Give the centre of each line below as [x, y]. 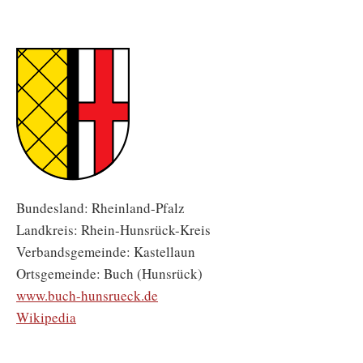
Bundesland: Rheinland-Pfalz [100, 208]
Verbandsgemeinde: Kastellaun [106, 252]
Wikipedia [46, 317]
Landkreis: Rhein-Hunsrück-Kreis [113, 230]
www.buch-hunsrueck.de [87, 295]
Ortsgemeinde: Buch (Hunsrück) [109, 273]
